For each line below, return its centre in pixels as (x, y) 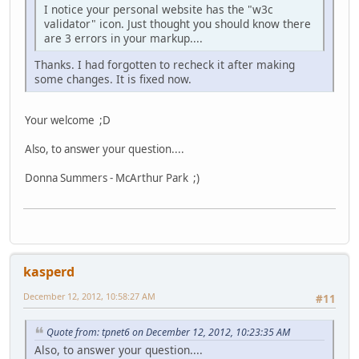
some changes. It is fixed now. (113, 79)
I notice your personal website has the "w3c (159, 9)
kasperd (49, 272)
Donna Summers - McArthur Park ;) (112, 178)
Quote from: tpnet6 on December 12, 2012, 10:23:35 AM (168, 332)
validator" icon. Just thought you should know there (177, 24)
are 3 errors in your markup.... (123, 38)
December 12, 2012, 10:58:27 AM (89, 296)
